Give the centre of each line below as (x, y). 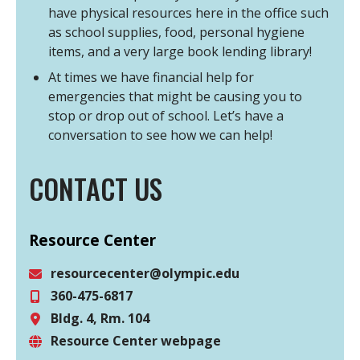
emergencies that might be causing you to (175, 97)
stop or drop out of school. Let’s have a (166, 116)
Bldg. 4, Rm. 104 (100, 319)
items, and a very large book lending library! (180, 52)
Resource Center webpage (136, 341)
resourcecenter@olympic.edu (145, 274)
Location (61, 343)
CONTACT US (96, 189)
